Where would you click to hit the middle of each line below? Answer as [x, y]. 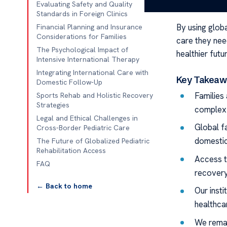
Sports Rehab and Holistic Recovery [94, 95]
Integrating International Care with [92, 72]
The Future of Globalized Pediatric [93, 141]
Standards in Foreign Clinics [82, 14]
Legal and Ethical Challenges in [87, 118]
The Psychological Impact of [82, 50]
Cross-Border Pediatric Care [83, 128]
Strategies [53, 105]
